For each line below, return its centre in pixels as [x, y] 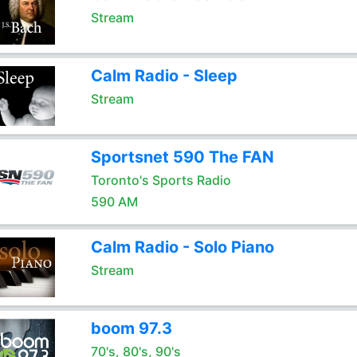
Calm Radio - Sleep [164, 76]
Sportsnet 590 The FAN [182, 157]
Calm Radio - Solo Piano [182, 247]
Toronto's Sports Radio [161, 180]
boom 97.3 [131, 328]
